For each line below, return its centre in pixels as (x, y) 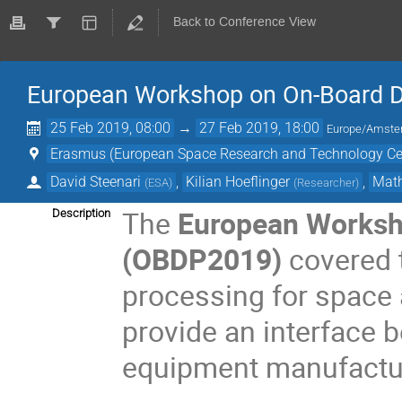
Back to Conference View (244, 22)
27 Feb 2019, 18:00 (260, 128)
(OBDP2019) (202, 258)
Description (81, 213)
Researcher (327, 182)
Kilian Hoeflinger (238, 181)
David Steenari (96, 181)
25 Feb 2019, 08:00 (111, 128)
